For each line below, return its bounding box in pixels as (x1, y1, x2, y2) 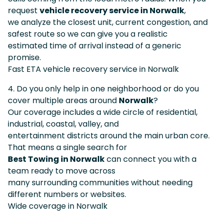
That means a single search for (8, 141, 127, 153)
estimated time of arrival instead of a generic (8, 40, 181, 51)
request (8, 4, 40, 16)
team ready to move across (8, 165, 115, 176)
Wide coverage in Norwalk (8, 200, 108, 212)
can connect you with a (105, 153, 197, 165)
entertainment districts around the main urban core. (8, 130, 210, 141)
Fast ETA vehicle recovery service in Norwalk (8, 63, 179, 75)
